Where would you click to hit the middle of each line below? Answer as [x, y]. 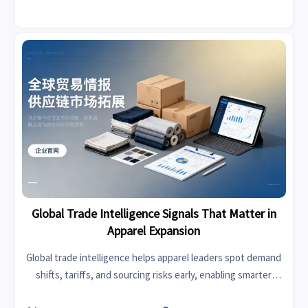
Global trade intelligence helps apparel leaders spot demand [154, 258]
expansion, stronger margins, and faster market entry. [154, 292]
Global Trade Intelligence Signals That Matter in [154, 214]
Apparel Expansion [154, 231]
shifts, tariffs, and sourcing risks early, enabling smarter [154, 275]
